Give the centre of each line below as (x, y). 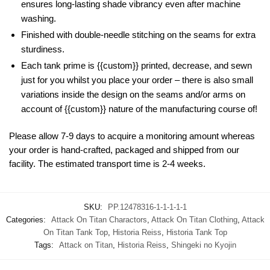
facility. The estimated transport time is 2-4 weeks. (107, 163)
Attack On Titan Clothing (194, 220)
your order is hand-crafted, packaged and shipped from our (124, 149)
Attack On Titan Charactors (99, 220)
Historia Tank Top (196, 233)
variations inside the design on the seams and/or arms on (133, 94)
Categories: (27, 220)
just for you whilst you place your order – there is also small (137, 80)
